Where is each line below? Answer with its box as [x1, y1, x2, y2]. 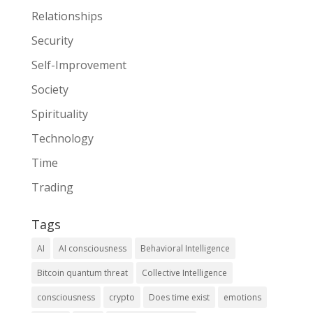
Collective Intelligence [141, 267, 227, 279]
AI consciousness [58, 242, 126, 255]
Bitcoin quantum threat [36, 267, 128, 279]
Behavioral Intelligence [140, 242, 230, 255]
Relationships [31, 8, 103, 24]
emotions [223, 291, 261, 304]
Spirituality [31, 106, 88, 122]
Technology [31, 131, 94, 147]
